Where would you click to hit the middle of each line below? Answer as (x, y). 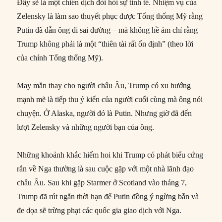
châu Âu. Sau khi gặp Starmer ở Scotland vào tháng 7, (102, 183)
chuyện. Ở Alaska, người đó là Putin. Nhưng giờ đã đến (105, 113)
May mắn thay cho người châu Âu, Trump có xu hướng (104, 86)
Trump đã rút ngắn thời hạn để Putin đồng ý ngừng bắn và (108, 197)
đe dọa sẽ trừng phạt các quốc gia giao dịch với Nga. (99, 211)
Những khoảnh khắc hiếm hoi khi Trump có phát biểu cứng (110, 155)
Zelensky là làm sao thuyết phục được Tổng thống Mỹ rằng (110, 16)
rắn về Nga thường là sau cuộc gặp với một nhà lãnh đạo (106, 169)
